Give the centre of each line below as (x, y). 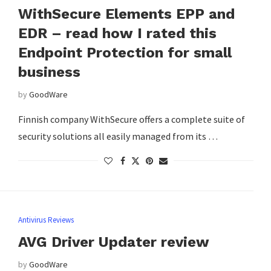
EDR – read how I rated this (117, 33)
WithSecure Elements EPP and (126, 14)
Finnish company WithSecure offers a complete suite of (131, 119)
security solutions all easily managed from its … (118, 136)
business (49, 72)
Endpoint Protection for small (125, 52)
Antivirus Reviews (46, 220)
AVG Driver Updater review (113, 242)
